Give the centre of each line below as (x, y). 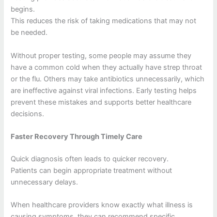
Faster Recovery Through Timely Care (77, 136)
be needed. (29, 33)
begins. (23, 9)
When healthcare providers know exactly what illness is (102, 205)
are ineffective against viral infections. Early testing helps (104, 90)
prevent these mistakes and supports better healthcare (101, 102)
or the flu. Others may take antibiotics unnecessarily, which (108, 79)
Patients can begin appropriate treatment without (92, 170)
